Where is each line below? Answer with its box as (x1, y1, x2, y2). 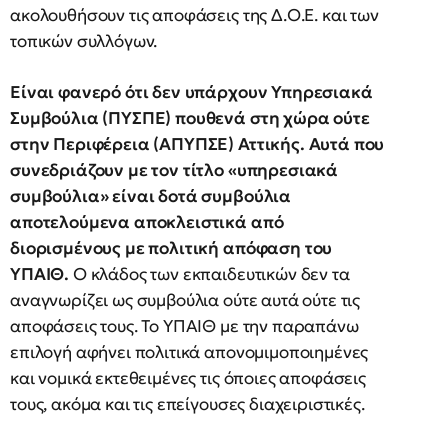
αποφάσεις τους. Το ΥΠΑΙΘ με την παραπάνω (10, 314, 359, 337)
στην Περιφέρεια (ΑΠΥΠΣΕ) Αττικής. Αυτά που (10, 132, 385, 155)
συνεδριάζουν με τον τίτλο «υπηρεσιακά (10, 158, 339, 181)
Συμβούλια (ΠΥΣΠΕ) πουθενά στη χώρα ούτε (10, 106, 370, 129)
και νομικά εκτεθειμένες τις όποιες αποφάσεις (10, 366, 366, 389)
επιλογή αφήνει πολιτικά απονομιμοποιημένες (10, 340, 369, 363)
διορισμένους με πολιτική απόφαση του (10, 236, 333, 259)
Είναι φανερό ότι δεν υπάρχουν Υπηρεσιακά (10, 80, 373, 103)
